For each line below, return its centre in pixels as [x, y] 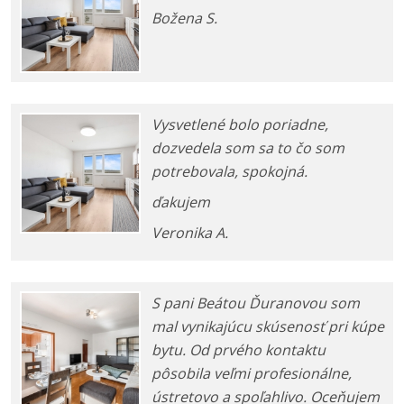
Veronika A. [190, 233]
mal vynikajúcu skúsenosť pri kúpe [268, 327]
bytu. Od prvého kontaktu [239, 350]
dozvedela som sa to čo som [248, 148]
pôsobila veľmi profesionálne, [252, 374]
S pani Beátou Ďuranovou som [256, 303]
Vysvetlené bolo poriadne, [240, 125]
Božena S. [184, 18]
